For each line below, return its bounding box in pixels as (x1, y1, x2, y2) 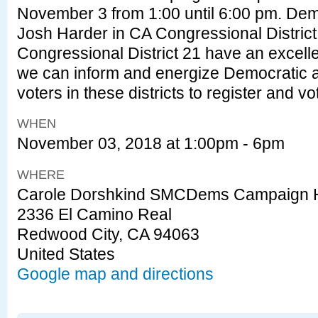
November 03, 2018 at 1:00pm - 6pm (17, 134, 285, 153)
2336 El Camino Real (17, 205, 172, 224)
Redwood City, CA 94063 (17, 225, 199, 244)
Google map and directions (17, 265, 214, 284)
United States (17, 245, 115, 264)
